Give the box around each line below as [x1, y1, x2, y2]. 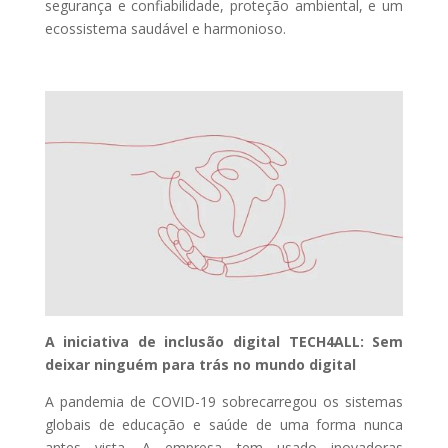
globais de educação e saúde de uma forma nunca [44, 414, 404, 434]
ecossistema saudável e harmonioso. [44, 19, 286, 39]
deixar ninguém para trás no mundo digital [44, 354, 356, 374]
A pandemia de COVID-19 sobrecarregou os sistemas [44, 391, 404, 411]
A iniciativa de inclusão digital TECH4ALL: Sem [44, 331, 404, 351]
